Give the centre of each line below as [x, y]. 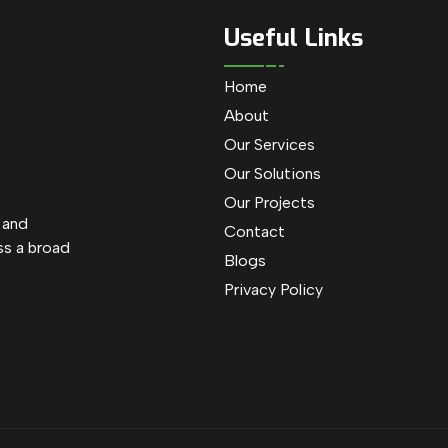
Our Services [269, 144]
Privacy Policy [273, 289]
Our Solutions [272, 173]
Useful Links [293, 38]
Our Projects [269, 202]
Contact [254, 231]
